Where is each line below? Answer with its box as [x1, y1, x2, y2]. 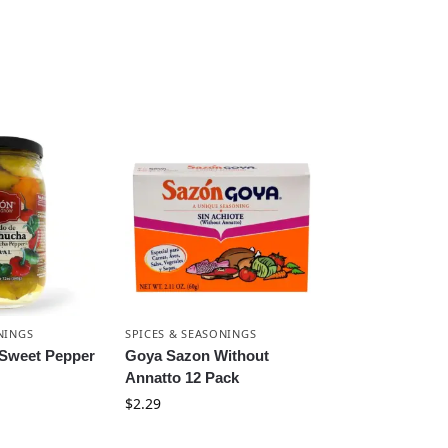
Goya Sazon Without [124, 346, 269, 364]
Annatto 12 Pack [124, 368, 239, 386]
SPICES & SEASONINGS [124, 325, 257, 341]
